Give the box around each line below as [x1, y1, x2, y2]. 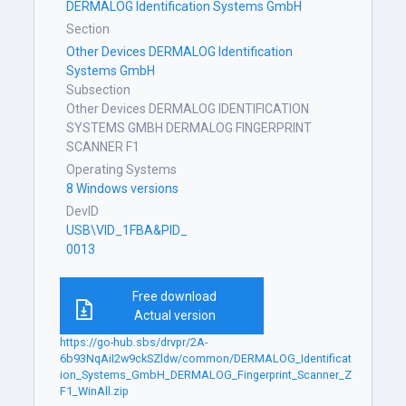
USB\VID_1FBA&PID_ [66, 223, 188, 237]
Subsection [66, 82, 131, 97]
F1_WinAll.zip [60, 384, 130, 398]
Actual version [133, 307, 216, 323]
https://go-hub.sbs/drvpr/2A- [60, 335, 208, 349]
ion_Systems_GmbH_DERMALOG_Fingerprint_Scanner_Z [60, 368, 353, 382]
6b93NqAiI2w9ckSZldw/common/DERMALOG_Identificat [60, 352, 353, 365]
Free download [132, 288, 217, 304]
